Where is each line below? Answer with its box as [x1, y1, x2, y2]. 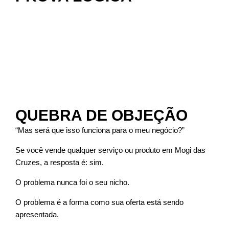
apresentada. [15, 210, 59, 219]
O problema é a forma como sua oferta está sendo [15, 197, 184, 207]
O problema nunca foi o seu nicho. [15, 177, 129, 187]
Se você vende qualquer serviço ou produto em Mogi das [15, 145, 205, 154]
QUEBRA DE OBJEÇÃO [15, 106, 188, 124]
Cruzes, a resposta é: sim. [15, 157, 104, 167]
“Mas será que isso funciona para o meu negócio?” [15, 125, 185, 134]
